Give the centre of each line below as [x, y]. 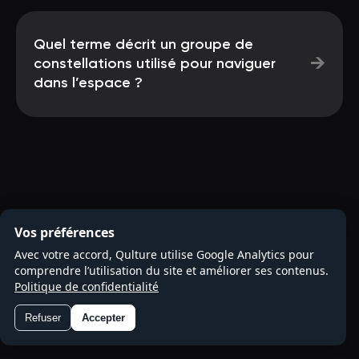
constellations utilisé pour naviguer [155, 64]
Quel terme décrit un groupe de [143, 45]
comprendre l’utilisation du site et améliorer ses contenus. [171, 270]
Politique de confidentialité [87, 286]
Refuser [43, 318]
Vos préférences [65, 232]
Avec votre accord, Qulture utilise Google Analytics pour [164, 254]
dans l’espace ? [88, 83]
